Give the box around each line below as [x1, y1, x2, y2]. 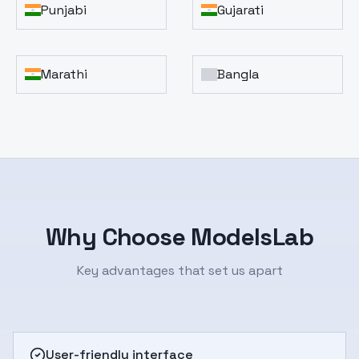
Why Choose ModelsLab [46, 220, 313, 252]
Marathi [41, 65, 87, 83]
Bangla [217, 65, 259, 83]
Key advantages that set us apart [76, 261, 283, 279]
